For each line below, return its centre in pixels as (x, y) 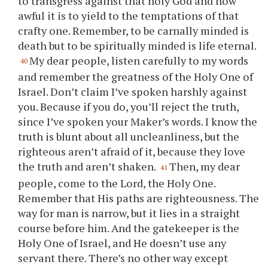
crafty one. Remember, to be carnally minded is (134, 30)
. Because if (65, 107)
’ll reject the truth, (194, 107)
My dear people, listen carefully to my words (139, 60)
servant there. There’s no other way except (123, 258)
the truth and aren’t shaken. (88, 167)
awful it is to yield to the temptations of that (129, 15)
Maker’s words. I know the (193, 122)
